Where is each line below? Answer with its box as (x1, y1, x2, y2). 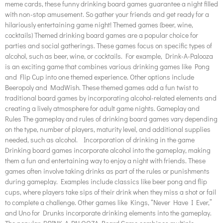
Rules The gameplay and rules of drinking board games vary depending (5, 114, 218, 124)
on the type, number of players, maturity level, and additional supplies (5, 124, 211, 134)
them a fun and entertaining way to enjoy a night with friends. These (5, 156, 206, 166)
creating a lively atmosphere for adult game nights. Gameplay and (5, 104, 200, 113)
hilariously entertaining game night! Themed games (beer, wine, (5, 20, 193, 30)
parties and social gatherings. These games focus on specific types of (5, 41, 212, 51)
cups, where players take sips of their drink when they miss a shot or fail (5, 187, 216, 197)
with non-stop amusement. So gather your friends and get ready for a (5, 9, 209, 19)
